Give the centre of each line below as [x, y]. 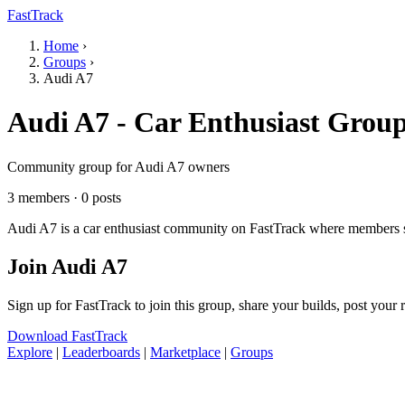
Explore [30, 352]
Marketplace [185, 352]
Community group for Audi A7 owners [118, 166]
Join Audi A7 [67, 266]
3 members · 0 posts [64, 197]
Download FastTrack [67, 335]
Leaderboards [101, 352]
